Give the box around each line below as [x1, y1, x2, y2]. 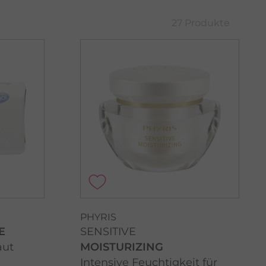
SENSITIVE [80, 225, 136, 239]
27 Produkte [172, 17, 230, 28]
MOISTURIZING [80, 240, 163, 254]
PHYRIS [80, 211, 116, 223]
